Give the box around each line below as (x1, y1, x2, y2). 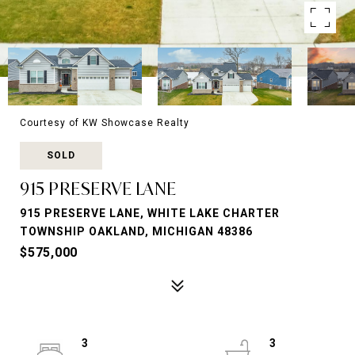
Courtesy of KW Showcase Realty (20, 117, 189, 128)
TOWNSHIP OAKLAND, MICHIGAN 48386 (20, 225, 253, 238)
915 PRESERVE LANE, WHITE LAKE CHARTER (20, 207, 280, 219)
